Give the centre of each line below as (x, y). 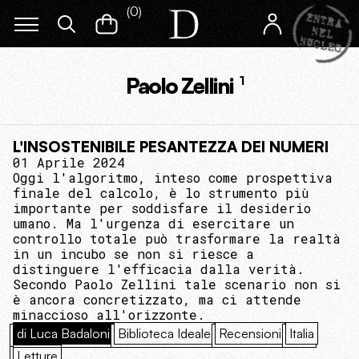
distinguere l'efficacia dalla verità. (159, 269)
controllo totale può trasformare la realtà (177, 238)
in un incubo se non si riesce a (133, 254)
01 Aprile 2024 (69, 162)
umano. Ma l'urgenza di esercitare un (153, 223)
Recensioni (250, 333)
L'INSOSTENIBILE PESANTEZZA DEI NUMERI (171, 147)
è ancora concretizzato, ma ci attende (157, 299)
